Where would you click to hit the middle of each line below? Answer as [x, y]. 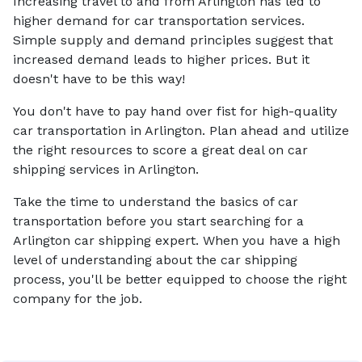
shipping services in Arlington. [106, 169]
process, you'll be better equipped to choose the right [180, 279]
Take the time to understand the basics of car [156, 202]
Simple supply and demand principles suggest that [173, 40]
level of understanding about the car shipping [155, 260]
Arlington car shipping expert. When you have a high [177, 240]
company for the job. [78, 299]
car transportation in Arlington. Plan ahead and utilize [181, 130]
